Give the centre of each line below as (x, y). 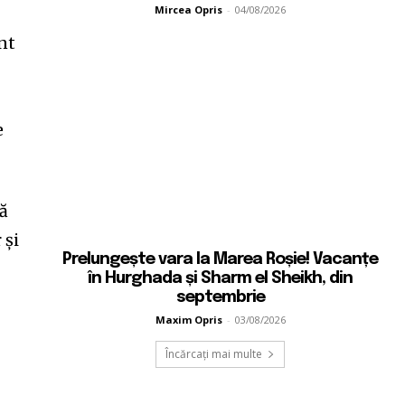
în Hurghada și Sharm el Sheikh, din (221, 278)
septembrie (220, 297)
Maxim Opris (188, 319)
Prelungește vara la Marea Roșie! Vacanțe (221, 259)
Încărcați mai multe (214, 353)
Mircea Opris (189, 10)
